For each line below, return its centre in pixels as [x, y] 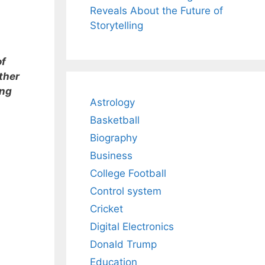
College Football [128, 174]
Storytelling [117, 26]
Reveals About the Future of [156, 11]
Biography [114, 138]
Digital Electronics [132, 227]
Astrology [112, 103]
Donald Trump [123, 245]
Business [111, 156]
